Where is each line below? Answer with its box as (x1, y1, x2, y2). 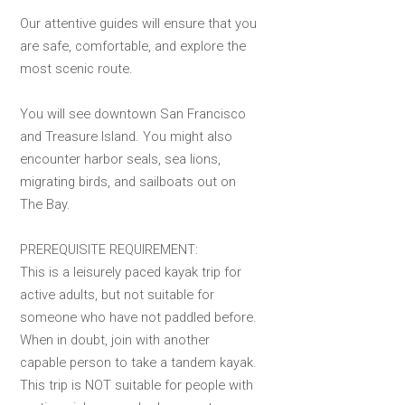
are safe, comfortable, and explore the (20, 38, 246, 55)
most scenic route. (20, 61, 133, 78)
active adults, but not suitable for (20, 287, 214, 304)
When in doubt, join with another (20, 332, 210, 349)
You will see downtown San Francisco (20, 106, 246, 123)
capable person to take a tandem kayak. (20, 354, 257, 372)
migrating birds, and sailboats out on (20, 174, 236, 191)
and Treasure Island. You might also (20, 128, 232, 146)
